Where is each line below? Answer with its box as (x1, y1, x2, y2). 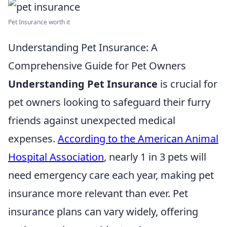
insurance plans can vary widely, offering (8, 205, 198, 218)
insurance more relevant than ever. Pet (8, 186, 188, 200)
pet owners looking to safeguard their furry (8, 95, 210, 109)
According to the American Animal (58, 132, 218, 145)
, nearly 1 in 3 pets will (104, 150, 206, 164)
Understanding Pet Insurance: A (8, 41, 158, 54)
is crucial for (158, 77, 217, 91)
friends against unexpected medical (8, 113, 175, 127)
